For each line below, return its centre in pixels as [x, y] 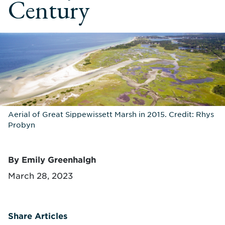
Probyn [22, 124]
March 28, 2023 [40, 175]
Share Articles [38, 215]
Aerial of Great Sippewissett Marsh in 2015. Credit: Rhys [111, 114]
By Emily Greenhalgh [52, 159]
